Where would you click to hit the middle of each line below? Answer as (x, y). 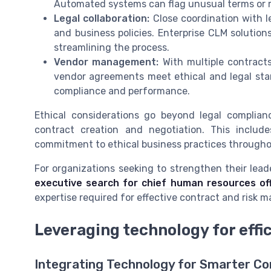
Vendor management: (106, 62)
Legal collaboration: (102, 19)
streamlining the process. (112, 48)
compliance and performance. (122, 91)
